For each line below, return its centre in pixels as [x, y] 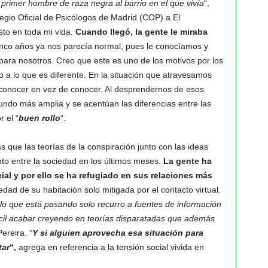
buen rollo [39, 118]
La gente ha [187, 161]
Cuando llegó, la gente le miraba [141, 32]
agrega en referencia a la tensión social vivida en [111, 247]
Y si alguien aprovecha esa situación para [118, 233]
